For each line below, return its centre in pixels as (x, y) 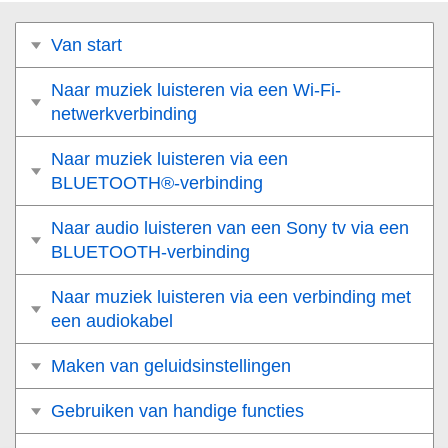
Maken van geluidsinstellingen (171, 366)
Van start (86, 45)
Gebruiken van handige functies (177, 411)
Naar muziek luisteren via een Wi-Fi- (196, 90)
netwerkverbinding (124, 114)
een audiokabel (112, 321)
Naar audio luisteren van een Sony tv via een (230, 228)
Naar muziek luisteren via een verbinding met (231, 297)
